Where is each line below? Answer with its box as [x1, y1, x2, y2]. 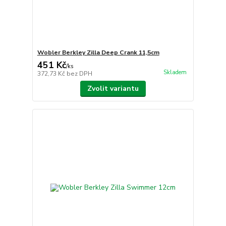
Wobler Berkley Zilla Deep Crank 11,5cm [37, 48, 159, 56]
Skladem [163, 68, 187, 76]
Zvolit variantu [87, 83, 139, 93]
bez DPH [66, 69, 92, 78]
